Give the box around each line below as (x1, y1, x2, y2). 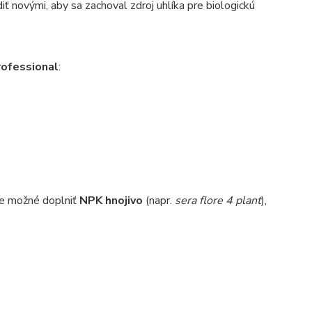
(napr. (142, 193, 175, 208)
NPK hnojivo (79, 193, 143, 208)
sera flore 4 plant (174, 193, 261, 208)
